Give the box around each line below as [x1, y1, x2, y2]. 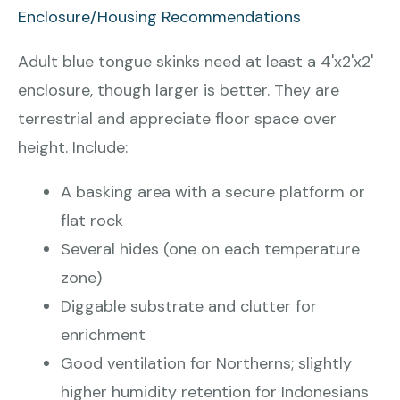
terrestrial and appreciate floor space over [18, 108, 337, 130]
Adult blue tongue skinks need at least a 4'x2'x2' [18, 51, 373, 73]
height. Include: [18, 137, 128, 159]
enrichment [61, 324, 146, 346]
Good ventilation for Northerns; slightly [61, 353, 352, 375]
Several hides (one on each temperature [61, 238, 360, 261]
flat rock [61, 210, 123, 232]
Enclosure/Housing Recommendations [18, 6, 301, 29]
